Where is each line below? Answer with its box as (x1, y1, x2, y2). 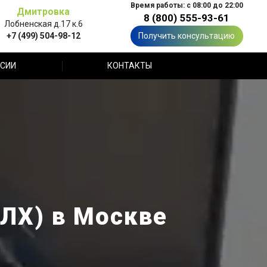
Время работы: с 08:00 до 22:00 (130, 1, 243, 10)
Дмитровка (17, 5, 70, 17)
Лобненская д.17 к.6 (4, 18, 83, 29)
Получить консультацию (138, 31, 235, 41)
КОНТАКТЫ (107, 61, 152, 70)
